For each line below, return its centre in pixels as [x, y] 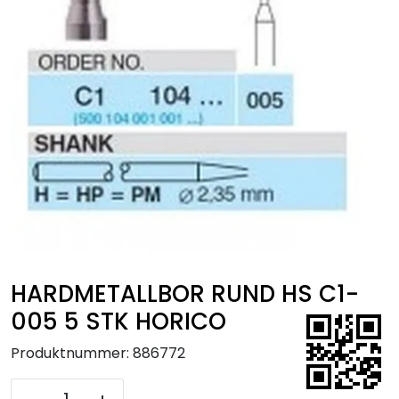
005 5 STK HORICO [118, 321]
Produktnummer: [70, 353]
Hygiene [46, 66]
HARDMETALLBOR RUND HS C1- [185, 293]
